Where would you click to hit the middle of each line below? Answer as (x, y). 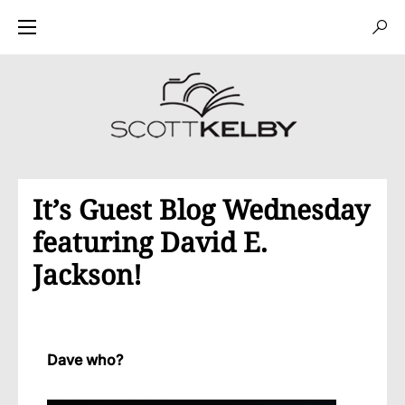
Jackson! (87, 274)
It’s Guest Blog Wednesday (201, 209)
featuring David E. (150, 242)
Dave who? (85, 360)
